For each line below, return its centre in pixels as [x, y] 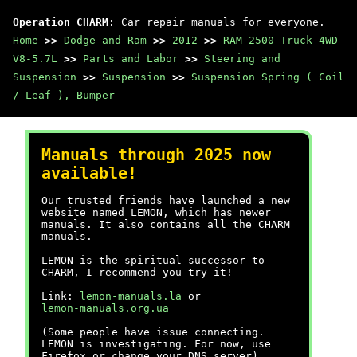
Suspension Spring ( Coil [268, 77]
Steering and [242, 59]
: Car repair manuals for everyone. [217, 22]
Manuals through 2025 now [156, 155]
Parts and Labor [131, 59]
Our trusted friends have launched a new [166, 200]
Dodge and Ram [105, 40]
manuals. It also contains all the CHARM [166, 224]
